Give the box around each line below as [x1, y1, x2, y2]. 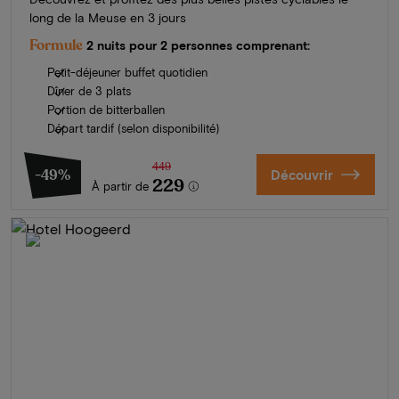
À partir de [92, 178, 149, 193]
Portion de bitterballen [47, 102, 165, 117]
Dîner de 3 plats [47, 83, 131, 98]
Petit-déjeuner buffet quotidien [47, 64, 208, 79]
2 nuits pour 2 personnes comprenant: [86, 37, 310, 53]
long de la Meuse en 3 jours [29, 9, 186, 25]
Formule [29, 35, 83, 55]
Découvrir [270, 166, 333, 183]
